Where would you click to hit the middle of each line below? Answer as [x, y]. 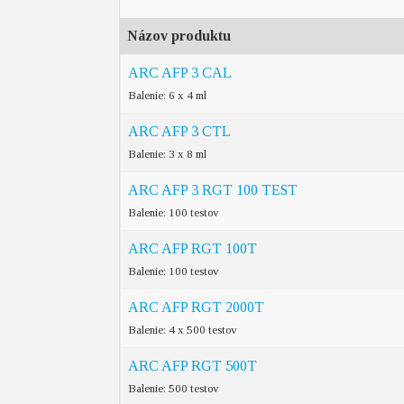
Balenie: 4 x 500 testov [183, 330]
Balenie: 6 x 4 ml [167, 95]
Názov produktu [179, 36]
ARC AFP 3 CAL [180, 73]
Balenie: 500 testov [174, 388]
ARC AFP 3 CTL [179, 131]
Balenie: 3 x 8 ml [167, 154]
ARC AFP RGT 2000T [196, 307]
